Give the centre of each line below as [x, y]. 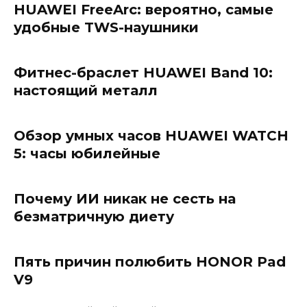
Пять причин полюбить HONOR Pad [150, 261]
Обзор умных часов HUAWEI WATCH [151, 135]
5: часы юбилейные [87, 153]
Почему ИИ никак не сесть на [125, 198]
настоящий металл [86, 90]
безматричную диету [94, 216]
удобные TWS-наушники [106, 27]
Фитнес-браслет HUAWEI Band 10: [143, 72]
